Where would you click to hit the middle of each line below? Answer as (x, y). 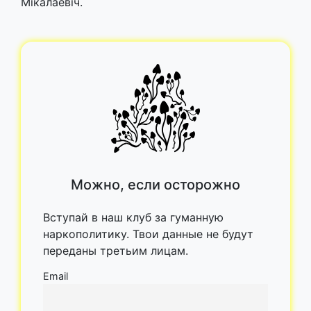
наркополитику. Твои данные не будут (148, 234)
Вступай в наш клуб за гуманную (133, 217)
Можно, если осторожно (155, 184)
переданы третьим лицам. (116, 250)
